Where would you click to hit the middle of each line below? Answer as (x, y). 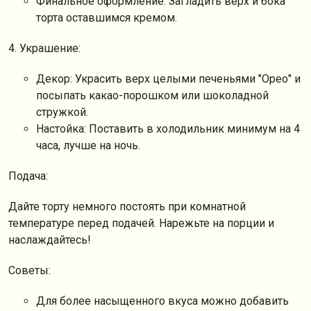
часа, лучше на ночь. (88, 145)
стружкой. (62, 112)
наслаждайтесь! (50, 240)
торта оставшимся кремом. (107, 18)
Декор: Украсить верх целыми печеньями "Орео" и (168, 79)
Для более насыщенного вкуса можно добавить (162, 301)
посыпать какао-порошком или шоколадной (152, 95)
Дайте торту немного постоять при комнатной (127, 207)
